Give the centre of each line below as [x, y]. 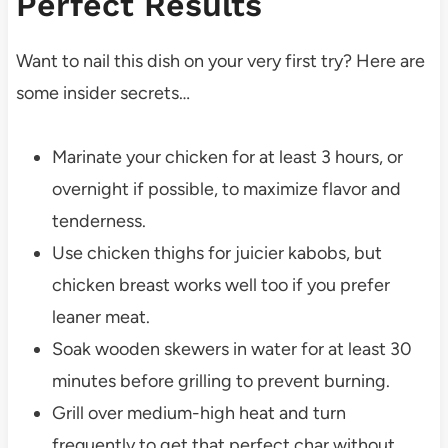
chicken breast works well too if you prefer [220, 284]
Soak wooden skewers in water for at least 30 [231, 348]
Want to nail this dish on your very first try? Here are [220, 60]
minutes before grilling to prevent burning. [220, 380]
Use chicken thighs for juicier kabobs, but [216, 252]
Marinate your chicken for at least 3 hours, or [227, 156]
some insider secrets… [102, 92]
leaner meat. [100, 316]
